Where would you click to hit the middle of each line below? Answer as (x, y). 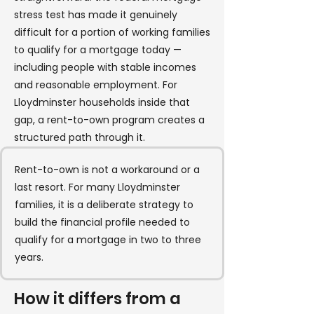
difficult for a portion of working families (112, 32)
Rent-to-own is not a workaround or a (107, 170)
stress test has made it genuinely (96, 15)
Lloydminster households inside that (102, 102)
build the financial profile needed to (102, 222)
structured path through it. (80, 137)
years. (29, 257)
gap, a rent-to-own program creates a (109, 120)
